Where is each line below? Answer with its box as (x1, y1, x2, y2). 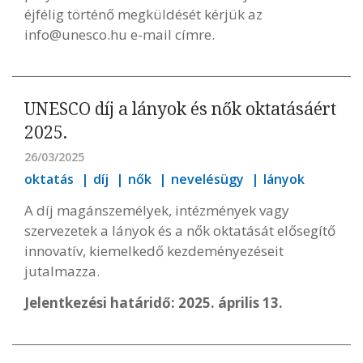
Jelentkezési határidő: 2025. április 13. (24, 293, 283, 312)
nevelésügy (171, 170, 244, 188)
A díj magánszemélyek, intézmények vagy (24, 201, 289, 220)
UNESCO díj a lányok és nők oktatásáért (24, 97, 336, 120)
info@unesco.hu (24, 25, 127, 44)
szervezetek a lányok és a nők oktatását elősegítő (24, 221, 335, 240)
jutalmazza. (24, 262, 100, 280)
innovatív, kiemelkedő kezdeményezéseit (24, 241, 284, 260)
